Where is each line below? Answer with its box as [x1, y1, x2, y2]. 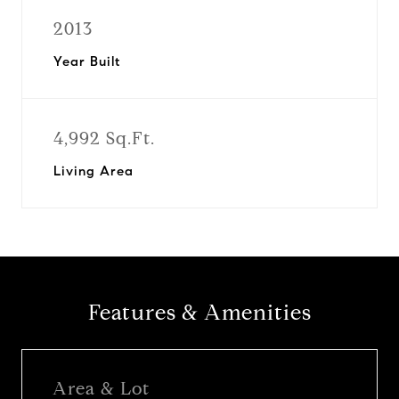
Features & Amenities [87, 299, 312, 326]
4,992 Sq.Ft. [53, 127, 155, 150]
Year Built [53, 53, 120, 69]
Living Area [53, 163, 134, 179]
